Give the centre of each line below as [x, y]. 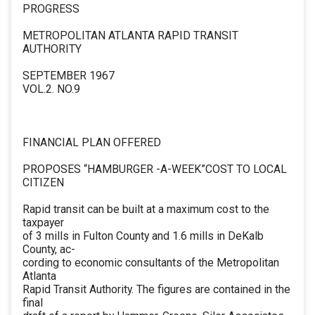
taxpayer [43, 223]
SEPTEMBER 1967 [69, 76]
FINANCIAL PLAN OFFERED [92, 143]
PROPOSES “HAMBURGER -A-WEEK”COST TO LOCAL [155, 169]
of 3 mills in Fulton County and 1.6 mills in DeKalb [143, 236]
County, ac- [49, 250]
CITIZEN [43, 183]
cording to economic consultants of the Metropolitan [151, 263]
